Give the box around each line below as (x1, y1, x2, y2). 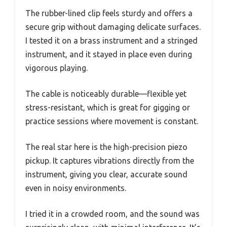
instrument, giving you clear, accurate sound (25, 170, 187, 179)
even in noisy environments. (25, 183, 126, 193)
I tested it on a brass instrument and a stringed (25, 36, 198, 46)
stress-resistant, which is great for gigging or (25, 103, 190, 112)
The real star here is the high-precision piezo (25, 142, 187, 152)
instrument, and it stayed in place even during (25, 50, 192, 59)
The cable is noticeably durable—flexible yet (25, 89, 186, 99)
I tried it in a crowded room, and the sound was (25, 209, 200, 219)
